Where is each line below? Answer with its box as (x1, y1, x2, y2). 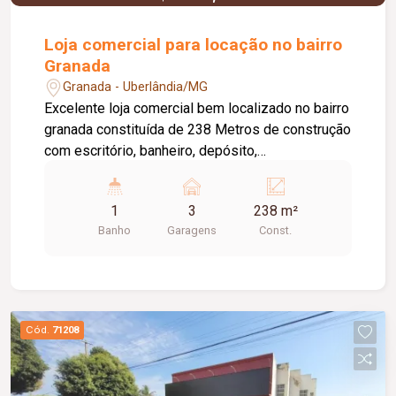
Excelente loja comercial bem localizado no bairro (44, 99, 350, 117)
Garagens (167, 223, 217, 237)
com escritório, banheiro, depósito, (44, 141, 258, 159)
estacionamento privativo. (44, 163, 203, 180)
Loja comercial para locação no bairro (44, 34, 343, 55)
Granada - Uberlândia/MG (63, 80, 209, 95)
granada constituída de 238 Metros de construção (44, 120, 352, 138)
